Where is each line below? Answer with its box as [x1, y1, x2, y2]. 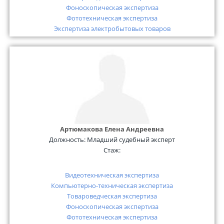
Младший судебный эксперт [87, 134, 175, 144]
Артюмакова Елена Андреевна [60, 124, 164, 133]
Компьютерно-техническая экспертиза [51, 180, 173, 190]
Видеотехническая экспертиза [65, 170, 159, 179]
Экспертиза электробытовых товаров [53, 23, 170, 33]
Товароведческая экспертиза [67, 191, 157, 200]
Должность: [49, 134, 87, 144]
